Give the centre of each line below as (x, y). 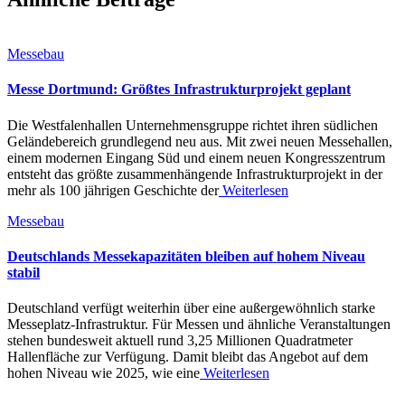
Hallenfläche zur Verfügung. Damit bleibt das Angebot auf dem (188, 357)
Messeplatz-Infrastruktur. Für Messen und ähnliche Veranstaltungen (199, 325)
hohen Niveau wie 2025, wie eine (104, 373)
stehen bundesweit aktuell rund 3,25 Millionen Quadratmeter (180, 341)
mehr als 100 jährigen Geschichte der (113, 190)
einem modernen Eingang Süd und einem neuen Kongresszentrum (196, 157)
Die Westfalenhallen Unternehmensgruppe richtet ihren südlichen (193, 125)
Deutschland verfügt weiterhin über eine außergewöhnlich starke (191, 308)
